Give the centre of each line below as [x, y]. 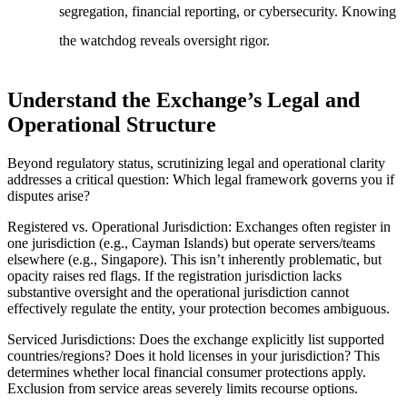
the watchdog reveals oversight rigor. [164, 40]
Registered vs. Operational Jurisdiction [118, 226]
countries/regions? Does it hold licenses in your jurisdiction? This [194, 355]
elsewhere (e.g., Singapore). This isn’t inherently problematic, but [194, 259]
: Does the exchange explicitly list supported [258, 339]
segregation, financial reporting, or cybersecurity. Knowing [228, 11]
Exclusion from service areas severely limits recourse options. [183, 388]
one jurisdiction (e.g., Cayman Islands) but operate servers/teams [191, 243]
